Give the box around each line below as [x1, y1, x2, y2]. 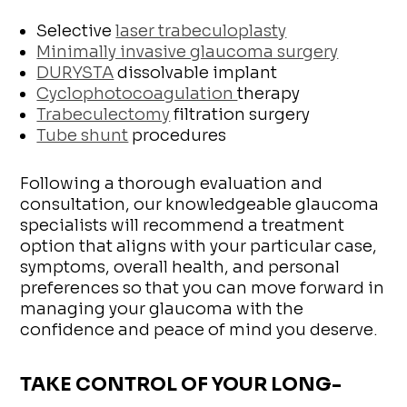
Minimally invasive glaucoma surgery [36, 41, 339, 62]
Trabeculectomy [36, 104, 171, 124]
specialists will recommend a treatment [20, 214, 345, 235]
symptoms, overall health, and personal [20, 256, 341, 277]
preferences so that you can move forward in [20, 277, 385, 298]
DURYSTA [36, 62, 114, 83]
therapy [237, 83, 301, 104]
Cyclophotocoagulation [36, 83, 238, 104]
